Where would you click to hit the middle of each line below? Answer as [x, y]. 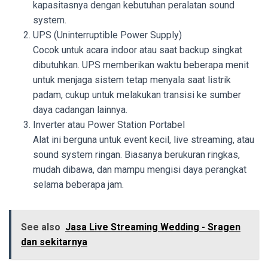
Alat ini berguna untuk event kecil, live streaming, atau [144, 139]
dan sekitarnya [54, 242]
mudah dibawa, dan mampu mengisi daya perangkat [140, 169]
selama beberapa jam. [78, 184]
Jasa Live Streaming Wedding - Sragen [153, 227]
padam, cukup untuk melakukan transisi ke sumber [137, 95]
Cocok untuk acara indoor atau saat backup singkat [138, 50]
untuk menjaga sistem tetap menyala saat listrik [132, 80]
